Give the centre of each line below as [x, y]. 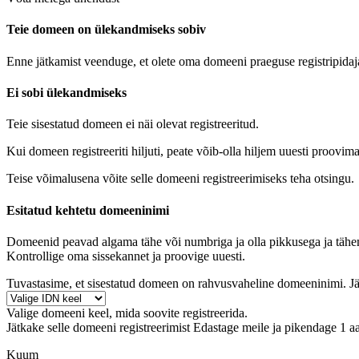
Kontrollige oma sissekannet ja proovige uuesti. [126, 256]
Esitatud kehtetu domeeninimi [88, 210]
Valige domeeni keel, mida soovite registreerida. [127, 313]
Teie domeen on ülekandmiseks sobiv [106, 30]
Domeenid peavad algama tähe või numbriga [119, 241]
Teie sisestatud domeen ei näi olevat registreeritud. [133, 124]
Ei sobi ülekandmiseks [67, 93]
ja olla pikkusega [278, 241]
